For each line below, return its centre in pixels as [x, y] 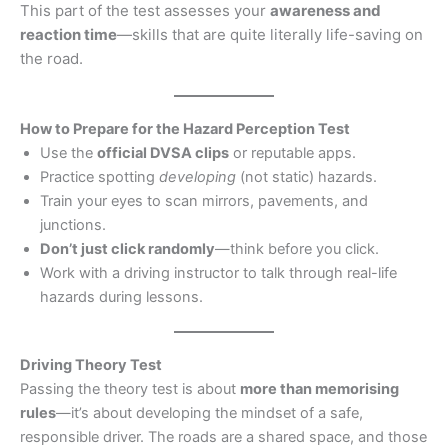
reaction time [68, 35]
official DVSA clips [163, 153]
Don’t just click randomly [127, 249]
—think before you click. [297, 249]
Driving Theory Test [91, 365]
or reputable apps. [292, 153]
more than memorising [319, 389]
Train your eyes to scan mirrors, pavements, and [204, 201]
